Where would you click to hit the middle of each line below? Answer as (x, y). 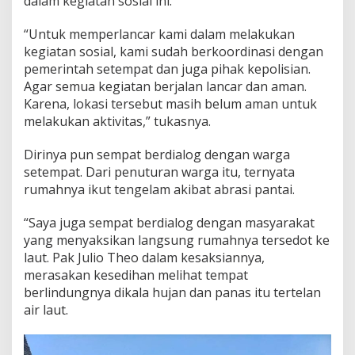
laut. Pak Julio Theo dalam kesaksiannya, (144, 257)
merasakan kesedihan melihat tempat (136, 275)
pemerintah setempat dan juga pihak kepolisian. (167, 69)
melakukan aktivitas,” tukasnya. (117, 121)
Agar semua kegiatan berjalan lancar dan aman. (165, 86)
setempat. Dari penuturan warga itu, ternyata (159, 172)
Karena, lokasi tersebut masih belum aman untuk (170, 103)
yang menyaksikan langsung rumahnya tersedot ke (177, 240)
